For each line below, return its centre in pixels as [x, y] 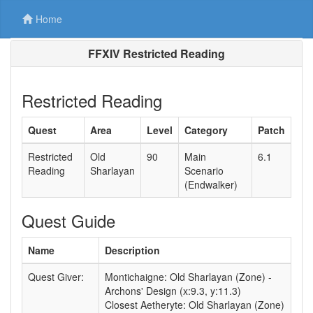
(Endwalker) [211, 184]
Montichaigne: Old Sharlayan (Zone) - [188, 277]
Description [132, 250]
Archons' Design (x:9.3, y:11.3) [173, 291]
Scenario [204, 170]
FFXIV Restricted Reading [156, 53]
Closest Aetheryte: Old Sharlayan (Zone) [195, 305]
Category [206, 130]
